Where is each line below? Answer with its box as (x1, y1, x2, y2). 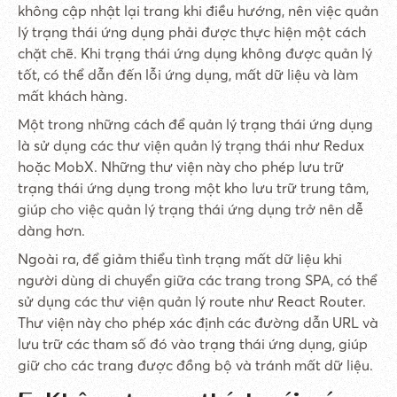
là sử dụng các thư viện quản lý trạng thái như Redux (18, 136, 364, 154)
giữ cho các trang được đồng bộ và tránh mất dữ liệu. (18, 356, 373, 374)
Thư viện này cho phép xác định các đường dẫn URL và (18, 314, 378, 331)
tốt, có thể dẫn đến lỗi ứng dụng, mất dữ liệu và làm (18, 66, 358, 83)
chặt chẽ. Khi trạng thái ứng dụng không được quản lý (18, 44, 372, 62)
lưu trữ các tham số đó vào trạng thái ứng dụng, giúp (18, 335, 368, 353)
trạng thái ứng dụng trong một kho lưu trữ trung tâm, (18, 179, 369, 197)
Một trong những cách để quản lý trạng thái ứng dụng (18, 115, 373, 133)
